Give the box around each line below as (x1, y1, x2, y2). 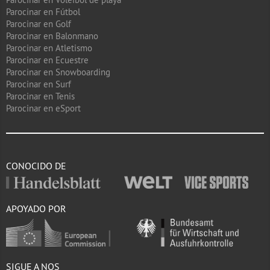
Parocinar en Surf (6, 78, 71, 90)
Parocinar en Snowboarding (6, 66, 110, 78)
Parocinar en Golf (6, 17, 71, 30)
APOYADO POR (6, 202, 66, 215)
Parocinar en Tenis (6, 90, 75, 102)
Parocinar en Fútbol (6, 5, 80, 17)
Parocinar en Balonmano (6, 30, 98, 42)
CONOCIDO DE (6, 159, 66, 172)
